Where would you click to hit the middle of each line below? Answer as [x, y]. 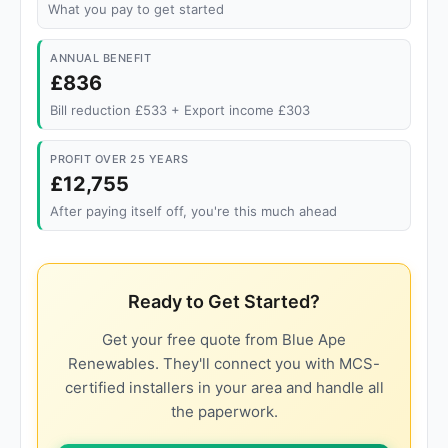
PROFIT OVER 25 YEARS [119, 159]
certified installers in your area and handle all [224, 387]
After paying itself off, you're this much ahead [193, 211]
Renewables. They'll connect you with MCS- [224, 363]
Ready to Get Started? [224, 301]
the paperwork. [224, 411]
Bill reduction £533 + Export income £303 [180, 110]
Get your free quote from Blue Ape [224, 339]
